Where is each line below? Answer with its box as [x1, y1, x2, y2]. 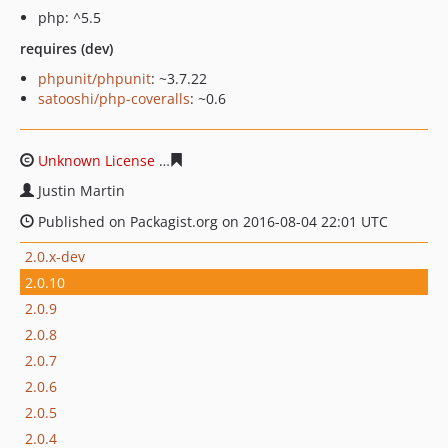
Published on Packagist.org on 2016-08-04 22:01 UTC [34, 212, 388, 231]
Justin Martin [38, 181, 125, 200]
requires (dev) [20, 39, 113, 58]
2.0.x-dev [25, 246, 85, 266]
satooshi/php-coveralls [38, 89, 190, 108]
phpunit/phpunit [38, 69, 151, 88]
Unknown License [38, 151, 155, 170]
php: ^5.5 [38, 8, 101, 27]
